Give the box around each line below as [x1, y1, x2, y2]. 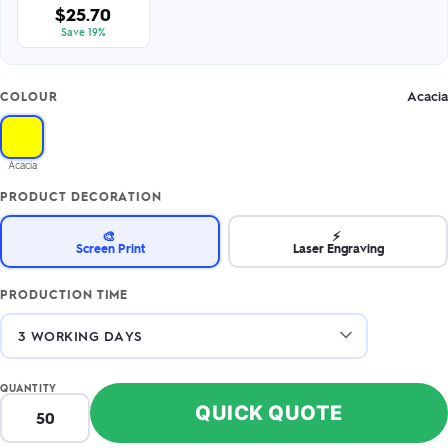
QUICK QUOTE [195, 400, 343, 425]
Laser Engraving [292, 239, 384, 256]
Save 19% [60, 25, 106, 38]
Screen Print [75, 239, 145, 256]
